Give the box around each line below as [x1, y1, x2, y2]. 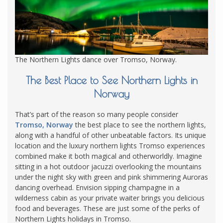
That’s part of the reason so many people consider [15, 110, 178, 119]
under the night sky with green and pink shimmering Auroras [15, 172, 208, 182]
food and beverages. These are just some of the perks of [15, 204, 200, 214]
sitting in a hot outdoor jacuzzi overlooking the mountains [15, 162, 202, 172]
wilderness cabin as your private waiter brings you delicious [15, 193, 205, 203]
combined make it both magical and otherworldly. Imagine [15, 151, 202, 161]
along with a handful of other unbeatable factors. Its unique [15, 130, 206, 140]
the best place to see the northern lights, [73, 120, 206, 130]
